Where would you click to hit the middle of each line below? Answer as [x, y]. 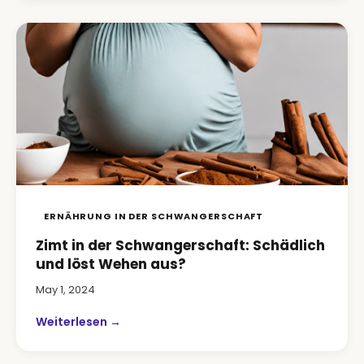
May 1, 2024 [65, 290]
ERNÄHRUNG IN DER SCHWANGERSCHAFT [154, 216]
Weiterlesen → [78, 322]
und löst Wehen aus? [111, 264]
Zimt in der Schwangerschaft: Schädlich [180, 245]
